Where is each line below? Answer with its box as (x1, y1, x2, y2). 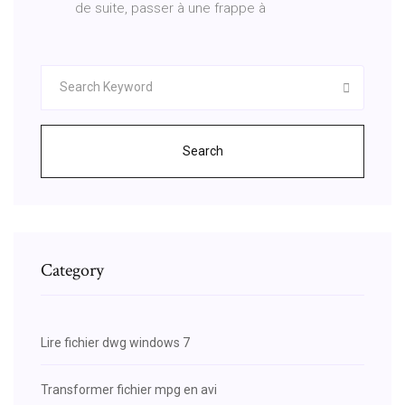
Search (182, 143, 223, 158)
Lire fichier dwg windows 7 (41, 334, 190, 350)
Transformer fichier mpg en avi (41, 381, 217, 397)
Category (41, 258, 104, 282)
